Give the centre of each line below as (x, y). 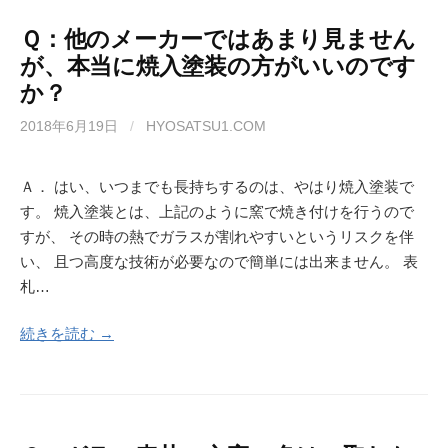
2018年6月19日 (69, 125)
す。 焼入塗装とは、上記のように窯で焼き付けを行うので (217, 211)
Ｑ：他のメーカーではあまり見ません (218, 38)
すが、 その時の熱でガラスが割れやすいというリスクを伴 (217, 236)
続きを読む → (67, 333)
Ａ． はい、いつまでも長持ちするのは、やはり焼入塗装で (217, 186)
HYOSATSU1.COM (206, 125)
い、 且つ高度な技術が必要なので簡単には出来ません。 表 (219, 261)
